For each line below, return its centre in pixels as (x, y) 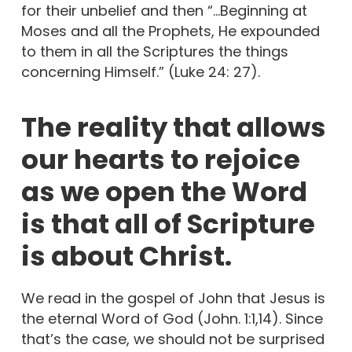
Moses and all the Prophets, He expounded (170, 31)
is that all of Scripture (168, 224)
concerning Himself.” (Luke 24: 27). (140, 72)
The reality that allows (173, 128)
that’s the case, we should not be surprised (172, 339)
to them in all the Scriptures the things (154, 52)
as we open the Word (164, 192)
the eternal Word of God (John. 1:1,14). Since (172, 319)
